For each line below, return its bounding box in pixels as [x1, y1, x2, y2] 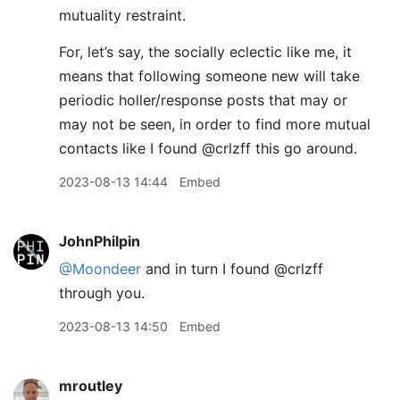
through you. [59, 284, 145, 302]
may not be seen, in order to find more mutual [59, 115, 371, 133]
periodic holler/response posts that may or [59, 91, 347, 109]
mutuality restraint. [59, 6, 186, 24]
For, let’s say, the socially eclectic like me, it [59, 43, 352, 61]
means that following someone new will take [59, 67, 360, 85]
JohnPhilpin [59, 232, 140, 250]
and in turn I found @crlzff [141, 260, 323, 278]
